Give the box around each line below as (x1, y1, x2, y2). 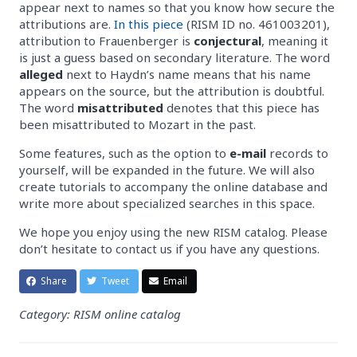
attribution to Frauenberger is (19, 33, 194, 49)
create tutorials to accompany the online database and (19, 178, 328, 195)
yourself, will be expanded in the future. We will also (19, 162, 315, 178)
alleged (19, 66, 63, 83)
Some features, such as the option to (19, 145, 229, 162)
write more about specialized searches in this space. (19, 195, 315, 212)
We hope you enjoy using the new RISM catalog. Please (19, 224, 328, 241)
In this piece (114, 16, 183, 33)
